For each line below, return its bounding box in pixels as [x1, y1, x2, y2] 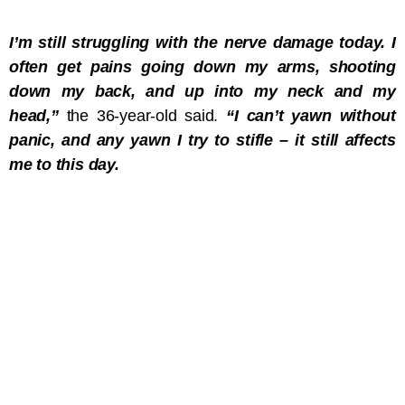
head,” [9, 107, 59, 126]
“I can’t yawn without [226, 107, 396, 126]
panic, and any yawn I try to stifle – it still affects [9, 131, 396, 150]
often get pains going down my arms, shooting [9, 58, 396, 77]
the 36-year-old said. [58, 107, 227, 126]
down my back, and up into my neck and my [9, 82, 396, 101]
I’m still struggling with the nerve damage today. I [9, 33, 396, 52]
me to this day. [9, 155, 119, 174]
